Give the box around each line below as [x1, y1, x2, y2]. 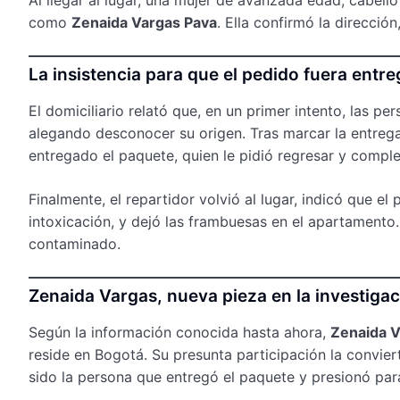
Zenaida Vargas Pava [71, 12, 217, 31]
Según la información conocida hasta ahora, [29, 322, 330, 341]
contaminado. [29, 234, 121, 253]
